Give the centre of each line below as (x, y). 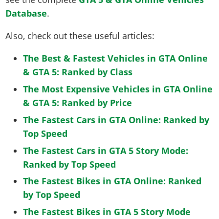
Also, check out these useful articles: (80, 36)
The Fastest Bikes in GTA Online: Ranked (112, 181)
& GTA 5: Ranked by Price (78, 103)
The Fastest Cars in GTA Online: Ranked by (116, 120)
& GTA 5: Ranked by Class (78, 72)
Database (26, 13)
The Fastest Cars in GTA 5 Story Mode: (106, 150)
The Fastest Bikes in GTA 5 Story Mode (107, 212)
